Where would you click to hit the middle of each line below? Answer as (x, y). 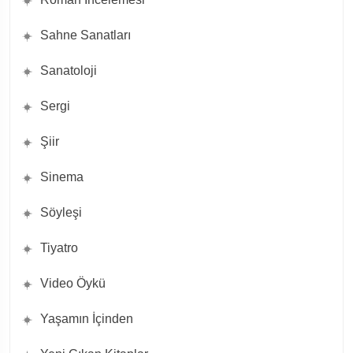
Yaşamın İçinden (87, 319)
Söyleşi (61, 213)
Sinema (62, 177)
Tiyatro (59, 248)
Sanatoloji (69, 71)
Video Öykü (73, 284)
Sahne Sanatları (85, 35)
